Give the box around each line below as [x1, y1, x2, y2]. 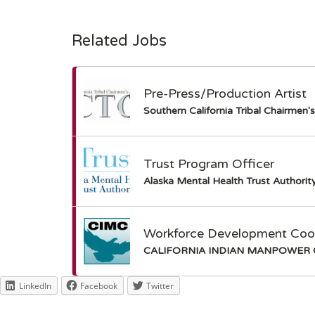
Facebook [80, 280, 117, 292]
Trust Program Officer [143, 155, 275, 172]
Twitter [146, 280, 174, 292]
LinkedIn [19, 280, 51, 292]
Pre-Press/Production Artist [143, 86, 307, 102]
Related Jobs [72, 32, 167, 50]
